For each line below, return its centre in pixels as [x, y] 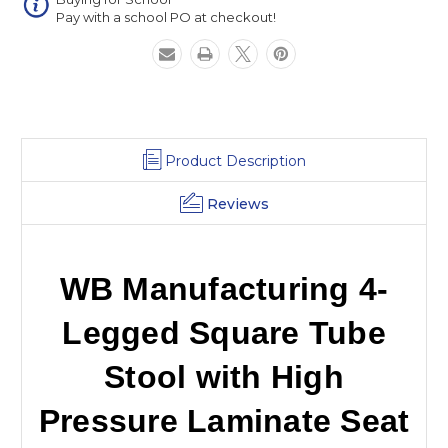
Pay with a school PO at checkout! [166, 17]
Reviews [237, 203]
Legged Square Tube [224, 332]
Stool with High [224, 376]
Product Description [235, 160]
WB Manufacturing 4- [224, 288]
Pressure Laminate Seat [224, 420]
